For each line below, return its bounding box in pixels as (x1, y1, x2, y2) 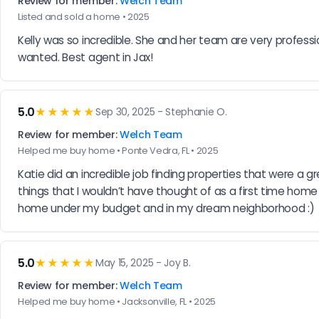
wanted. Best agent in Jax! (18, 49, 153, 65)
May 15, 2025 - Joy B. (95, 256, 191, 271)
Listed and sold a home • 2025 (18, 10, 150, 23)
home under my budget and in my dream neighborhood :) (18, 200, 315, 216)
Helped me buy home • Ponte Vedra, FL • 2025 (18, 144, 219, 157)
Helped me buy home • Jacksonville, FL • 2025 (18, 295, 216, 308)
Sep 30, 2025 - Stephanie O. (95, 105, 227, 120)
